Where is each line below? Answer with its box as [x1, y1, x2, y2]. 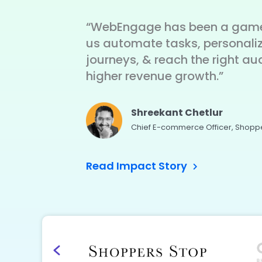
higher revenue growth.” [86, 68, 223, 85]
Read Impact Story [86, 158, 189, 174]
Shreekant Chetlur [131, 106, 223, 120]
